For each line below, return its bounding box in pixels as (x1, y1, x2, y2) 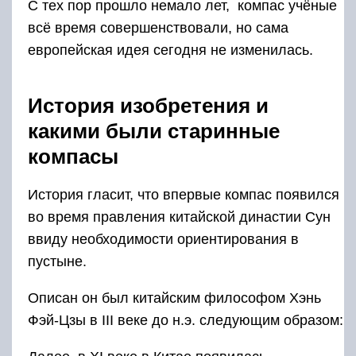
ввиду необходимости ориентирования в (28, 231, 299, 248)
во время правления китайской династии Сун (28, 209, 331, 226)
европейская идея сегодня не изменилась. (28, 42, 313, 59)
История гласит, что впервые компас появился (28, 187, 339, 203)
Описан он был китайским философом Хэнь (28, 290, 321, 307)
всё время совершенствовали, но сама (28, 20, 288, 37)
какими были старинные (28, 119, 280, 144)
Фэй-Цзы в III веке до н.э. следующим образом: (28, 312, 343, 329)
